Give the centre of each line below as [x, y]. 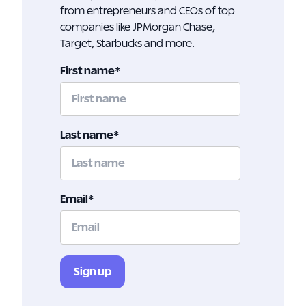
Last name [87, 135]
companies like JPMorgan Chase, [138, 27]
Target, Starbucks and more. [127, 44]
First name [87, 71]
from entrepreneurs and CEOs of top [148, 11]
